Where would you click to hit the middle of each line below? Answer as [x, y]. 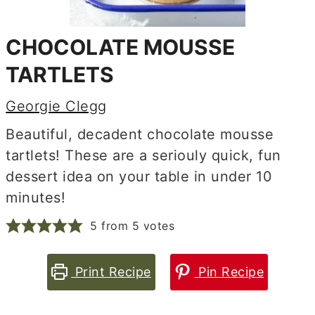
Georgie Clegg [56, 106]
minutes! [36, 197]
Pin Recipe [229, 271]
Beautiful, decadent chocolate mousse [140, 134]
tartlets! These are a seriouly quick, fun [143, 155]
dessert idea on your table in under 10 [139, 176]
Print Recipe [111, 271]
